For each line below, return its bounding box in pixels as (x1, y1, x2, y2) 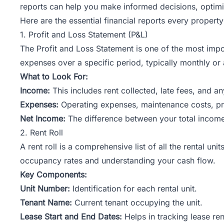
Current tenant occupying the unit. (72, 197, 202, 207)
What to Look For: (20, 71, 88, 81)
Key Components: (20, 169, 87, 179)
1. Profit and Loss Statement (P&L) (20, 29, 148, 39)
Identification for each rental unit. (70, 183, 197, 193)
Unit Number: (20, 183, 70, 193)
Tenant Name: (20, 197, 72, 207)
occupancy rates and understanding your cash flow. (20, 155, 215, 165)
